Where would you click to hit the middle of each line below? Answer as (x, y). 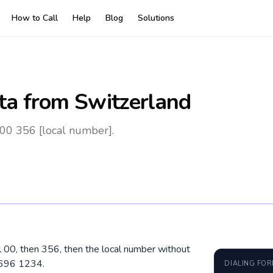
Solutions (156, 18)
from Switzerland (104, 102)
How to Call (35, 18)
